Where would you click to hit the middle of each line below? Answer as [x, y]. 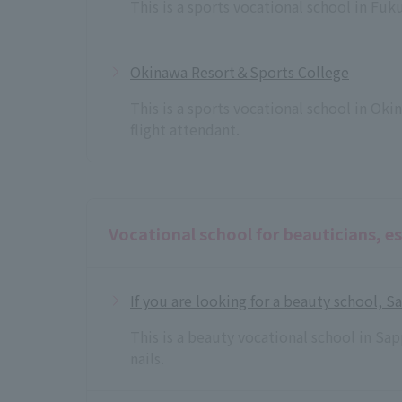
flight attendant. [185, 129]
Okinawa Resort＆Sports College [240, 71]
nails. [147, 358]
